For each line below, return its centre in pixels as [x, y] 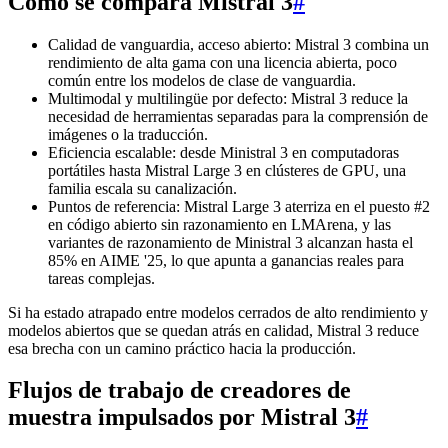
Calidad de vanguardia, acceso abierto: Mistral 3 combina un [238, 44]
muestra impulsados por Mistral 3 [182, 417]
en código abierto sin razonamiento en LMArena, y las [219, 224]
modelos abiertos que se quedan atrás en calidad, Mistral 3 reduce [213, 330]
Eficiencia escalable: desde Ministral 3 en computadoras [223, 152]
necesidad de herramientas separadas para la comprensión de [238, 116]
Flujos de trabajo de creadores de [179, 390]
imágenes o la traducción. [128, 134]
